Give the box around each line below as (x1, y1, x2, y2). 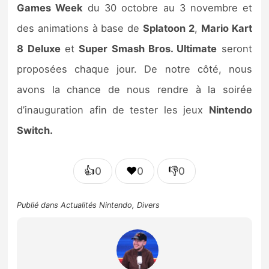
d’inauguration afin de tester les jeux (17, 104, 209, 116)
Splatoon (142, 22, 186, 35)
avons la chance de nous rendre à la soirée (17, 83, 252, 96)
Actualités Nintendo (61, 201, 133, 210)
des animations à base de (17, 22, 143, 35)
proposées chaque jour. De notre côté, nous (17, 63, 252, 76)
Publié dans (17, 201, 61, 210)
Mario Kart (201, 22, 252, 35)
